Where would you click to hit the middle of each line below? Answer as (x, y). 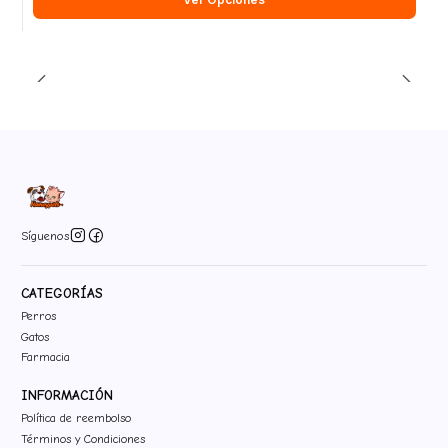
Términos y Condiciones (83, 438)
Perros (38, 316)
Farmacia (45, 357)
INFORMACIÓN (67, 396)
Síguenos (45, 235)
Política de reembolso (76, 418)
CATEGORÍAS (62, 294)
